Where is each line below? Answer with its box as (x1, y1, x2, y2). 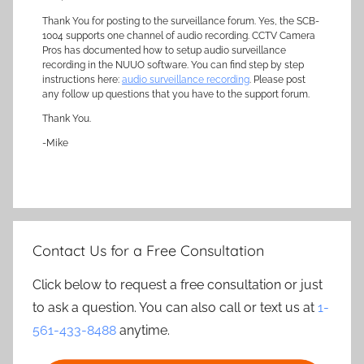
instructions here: (42, 74, 122, 85)
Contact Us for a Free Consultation (32, 241, 264, 260)
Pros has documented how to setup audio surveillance (42, 45, 286, 56)
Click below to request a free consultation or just (32, 277, 323, 292)
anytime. (116, 323, 170, 338)
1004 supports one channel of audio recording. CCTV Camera (42, 30, 315, 41)
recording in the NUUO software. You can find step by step (42, 59, 304, 71)
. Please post (249, 74, 305, 85)
